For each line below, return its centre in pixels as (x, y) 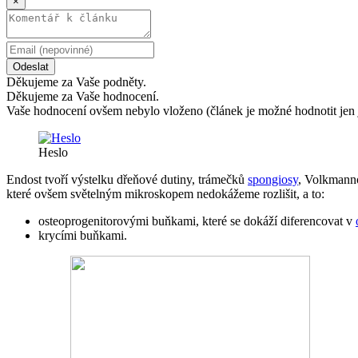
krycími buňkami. (83, 235)
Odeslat (31, 66)
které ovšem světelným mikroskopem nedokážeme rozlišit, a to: (165, 193)
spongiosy (273, 179)
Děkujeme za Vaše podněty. (76, 82)
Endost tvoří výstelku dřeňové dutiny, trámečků (127, 179)
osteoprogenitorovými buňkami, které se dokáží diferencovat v (197, 221)
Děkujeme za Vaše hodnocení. (83, 96)
